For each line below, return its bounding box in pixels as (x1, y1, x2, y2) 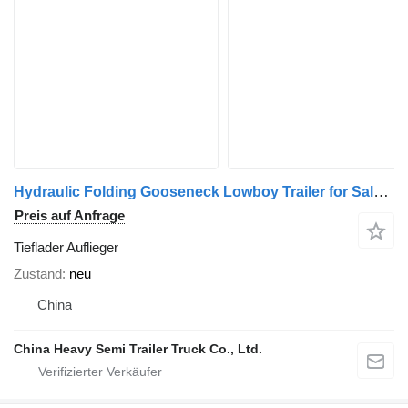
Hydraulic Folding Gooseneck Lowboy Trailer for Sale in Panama (373, 182, 389, 200)
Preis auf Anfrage (15, 207, 125, 223)
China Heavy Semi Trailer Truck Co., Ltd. (14, 341, 262, 356)
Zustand (14, 265, 62, 281)
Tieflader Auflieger (14, 239, 118, 255)
